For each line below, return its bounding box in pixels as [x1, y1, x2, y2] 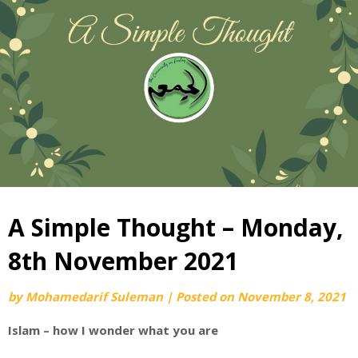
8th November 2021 [8, 244, 238, 277]
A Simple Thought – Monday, [8, 210, 344, 244]
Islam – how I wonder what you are [8, 321, 218, 338]
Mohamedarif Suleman [26, 288, 163, 304]
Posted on [176, 288, 237, 304]
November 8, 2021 [237, 288, 346, 304]
